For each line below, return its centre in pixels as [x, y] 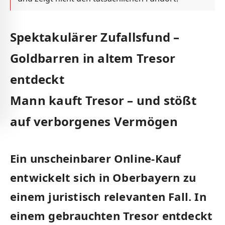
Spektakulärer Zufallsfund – [95, 37]
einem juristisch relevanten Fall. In [108, 197]
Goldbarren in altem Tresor [93, 58]
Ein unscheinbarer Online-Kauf [96, 158]
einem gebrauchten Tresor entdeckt [111, 216]
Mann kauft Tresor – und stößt [103, 100]
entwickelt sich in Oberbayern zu [103, 178]
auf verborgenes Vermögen [94, 121]
